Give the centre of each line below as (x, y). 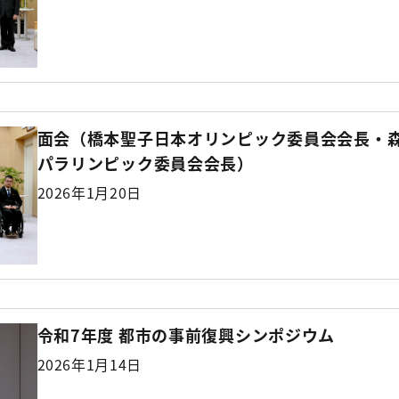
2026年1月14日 (89, 364)
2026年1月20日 (89, 193)
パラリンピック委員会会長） (145, 163)
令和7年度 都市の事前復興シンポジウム (186, 334)
